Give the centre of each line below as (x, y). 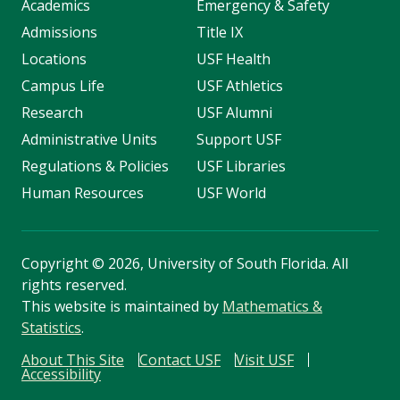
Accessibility (61, 374)
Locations (54, 58)
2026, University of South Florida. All (226, 263)
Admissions (59, 32)
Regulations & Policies (95, 166)
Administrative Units (89, 139)
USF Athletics (239, 85)
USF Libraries (241, 166)
